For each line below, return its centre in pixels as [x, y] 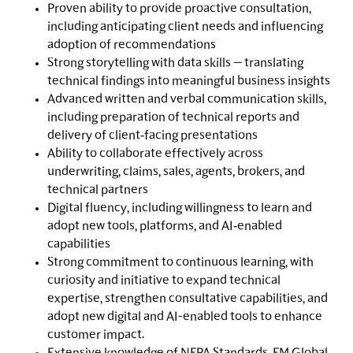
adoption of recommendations [132, 45]
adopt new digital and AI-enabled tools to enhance [185, 317]
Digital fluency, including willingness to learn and [180, 208]
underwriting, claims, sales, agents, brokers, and [176, 172]
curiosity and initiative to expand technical [164, 281]
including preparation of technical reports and [173, 118]
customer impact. [96, 335]
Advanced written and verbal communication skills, [187, 100]
